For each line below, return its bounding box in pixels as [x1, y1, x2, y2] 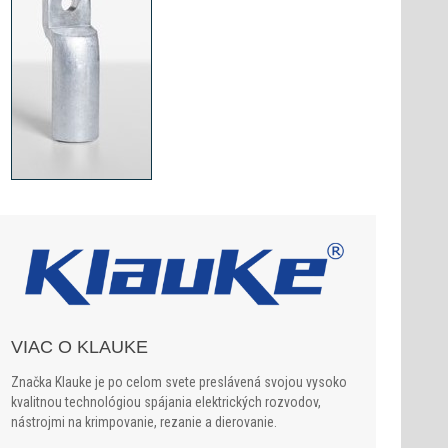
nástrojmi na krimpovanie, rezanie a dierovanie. [11, 413, 277, 430]
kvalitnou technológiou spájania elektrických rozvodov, [11, 393, 321, 410]
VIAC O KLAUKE [11, 336, 148, 357]
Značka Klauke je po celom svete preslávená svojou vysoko [11, 373, 347, 390]
